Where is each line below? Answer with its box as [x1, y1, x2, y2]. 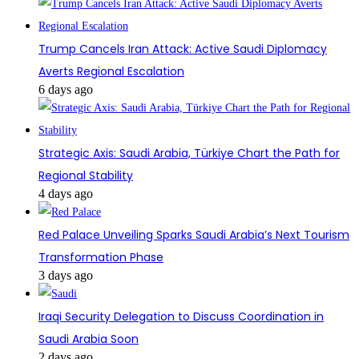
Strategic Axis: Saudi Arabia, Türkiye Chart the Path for [38, 145, 340, 162]
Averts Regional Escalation [38, 63, 184, 80]
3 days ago [38, 268, 93, 283]
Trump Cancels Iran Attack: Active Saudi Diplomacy [38, 41, 327, 58]
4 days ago [38, 187, 93, 201]
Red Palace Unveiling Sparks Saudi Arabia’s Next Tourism [38, 227, 349, 244]
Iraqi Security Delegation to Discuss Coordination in [38, 309, 324, 325]
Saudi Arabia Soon [38, 331, 139, 348]
